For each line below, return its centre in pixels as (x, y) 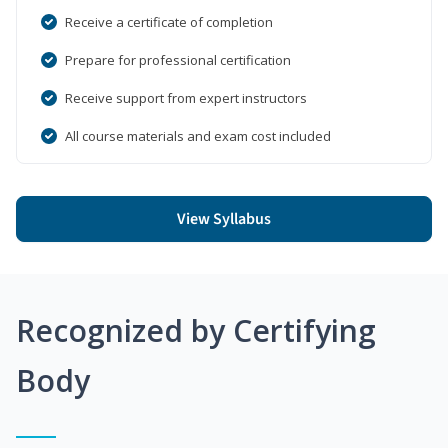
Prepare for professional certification (178, 59)
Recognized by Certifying (196, 330)
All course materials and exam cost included (198, 135)
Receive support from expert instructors (186, 97)
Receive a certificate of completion (169, 21)
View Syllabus (224, 218)
